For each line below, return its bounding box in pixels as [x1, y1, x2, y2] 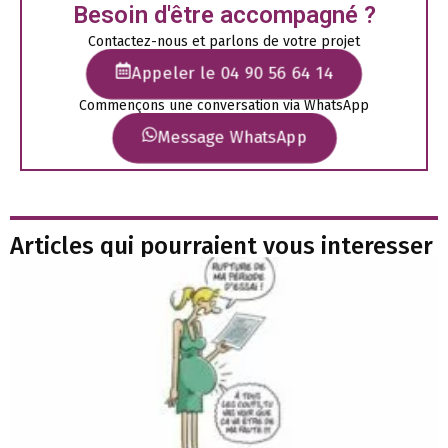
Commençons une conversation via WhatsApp [79, 97, 369, 115]
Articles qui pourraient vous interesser [10, 232, 433, 261]
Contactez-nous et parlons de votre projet [88, 33, 360, 51]
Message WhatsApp [157, 127, 308, 148]
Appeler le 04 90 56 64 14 [131, 63, 334, 84]
